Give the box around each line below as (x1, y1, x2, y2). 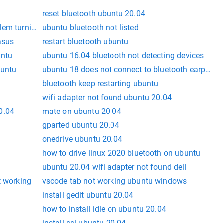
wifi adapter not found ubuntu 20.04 (42, 93, 172, 103)
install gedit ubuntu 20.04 (42, 190, 134, 200)
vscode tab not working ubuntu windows (42, 176, 187, 186)
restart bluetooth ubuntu (42, 37, 129, 47)
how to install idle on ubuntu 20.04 (42, 204, 166, 214)
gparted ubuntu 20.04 (42, 120, 119, 130)
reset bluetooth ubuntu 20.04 (42, 9, 145, 19)
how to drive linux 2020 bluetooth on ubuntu (42, 148, 201, 158)
